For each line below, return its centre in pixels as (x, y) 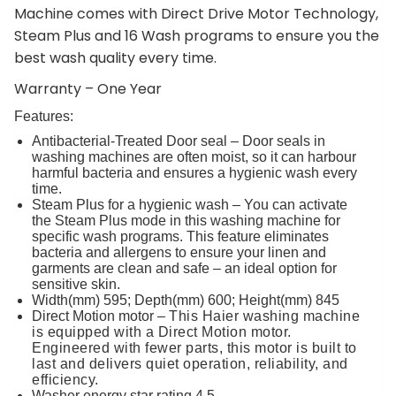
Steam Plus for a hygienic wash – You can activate (190, 204)
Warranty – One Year (88, 88)
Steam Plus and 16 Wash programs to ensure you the (197, 35)
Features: (44, 116)
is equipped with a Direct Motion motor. (162, 331)
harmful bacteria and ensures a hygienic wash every (194, 172)
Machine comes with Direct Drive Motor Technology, (196, 13)
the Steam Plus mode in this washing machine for (186, 220)
